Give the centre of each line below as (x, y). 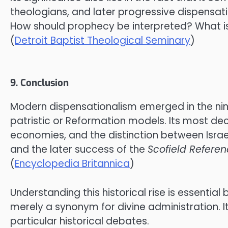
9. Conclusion (39, 83)
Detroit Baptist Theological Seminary (103, 40)
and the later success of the (79, 150)
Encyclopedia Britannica (72, 164)
